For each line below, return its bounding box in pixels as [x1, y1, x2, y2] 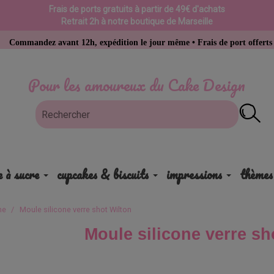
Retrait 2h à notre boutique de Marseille [61, 17, 213, 26]
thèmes [239, 165, 273, 184]
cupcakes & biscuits [56, 165, 149, 184]
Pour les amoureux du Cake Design [28, 72, 246, 98]
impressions [166, 165, 222, 184]
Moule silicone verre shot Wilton [20, 205, 132, 214]
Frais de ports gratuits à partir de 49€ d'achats [48, 4, 225, 14]
